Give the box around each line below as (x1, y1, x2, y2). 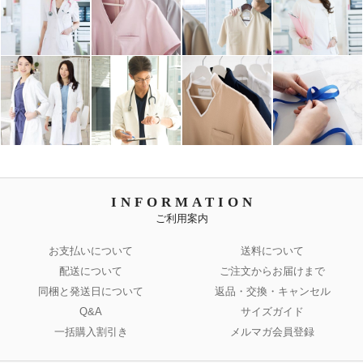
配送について (59, 265, 122, 278)
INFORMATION (111, 194, 256, 211)
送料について (241, 245, 304, 258)
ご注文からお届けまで (220, 265, 325, 278)
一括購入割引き (53, 326, 128, 339)
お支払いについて (49, 245, 133, 258)
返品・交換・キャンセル (214, 285, 331, 298)
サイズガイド (241, 305, 304, 318)
